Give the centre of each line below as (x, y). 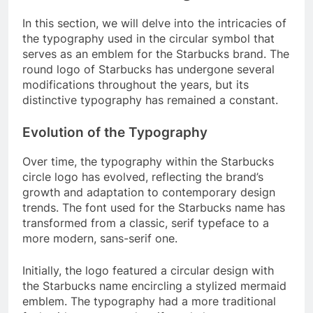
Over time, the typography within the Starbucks (148, 161)
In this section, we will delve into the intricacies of (154, 23)
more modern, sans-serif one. (100, 238)
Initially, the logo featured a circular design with (148, 270)
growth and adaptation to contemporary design (149, 192)
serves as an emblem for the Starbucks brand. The (156, 53)
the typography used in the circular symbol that (148, 38)
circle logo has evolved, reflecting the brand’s (143, 176)
